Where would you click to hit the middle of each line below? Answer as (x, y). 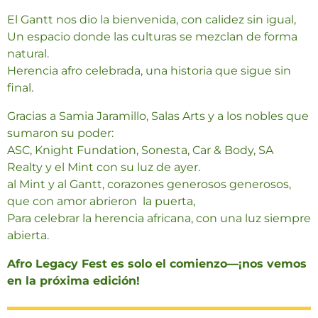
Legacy (59, 264)
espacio (50, 37)
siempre (287, 218)
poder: (95, 133)
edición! (116, 281)
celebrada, (115, 71)
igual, (281, 20)
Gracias (28, 116)
